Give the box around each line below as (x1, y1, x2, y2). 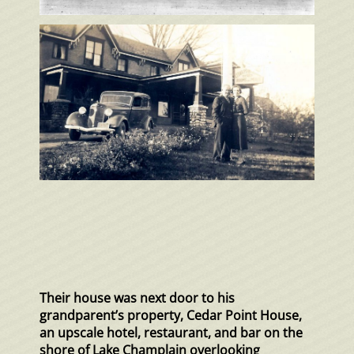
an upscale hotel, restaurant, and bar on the (40, 324, 303, 342)
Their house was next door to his (40, 289, 235, 307)
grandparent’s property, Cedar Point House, (40, 307, 302, 325)
